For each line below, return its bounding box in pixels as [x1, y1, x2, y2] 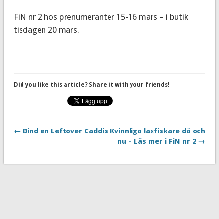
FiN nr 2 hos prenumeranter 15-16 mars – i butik [13, 11, 188, 22]
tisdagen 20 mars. [13, 24, 79, 35]
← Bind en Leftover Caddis [13, 126, 108, 135]
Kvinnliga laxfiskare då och [110, 126, 206, 135]
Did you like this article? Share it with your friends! [13, 81, 170, 88]
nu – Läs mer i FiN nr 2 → [117, 136, 206, 146]
